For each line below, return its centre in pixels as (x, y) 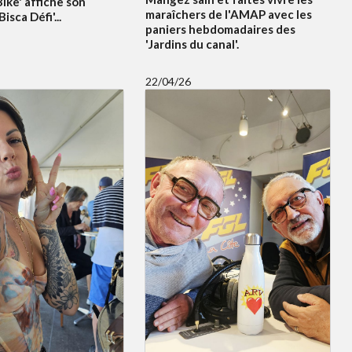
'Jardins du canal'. (192, 44)
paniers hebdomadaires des (220, 29)
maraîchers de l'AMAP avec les (228, 14)
